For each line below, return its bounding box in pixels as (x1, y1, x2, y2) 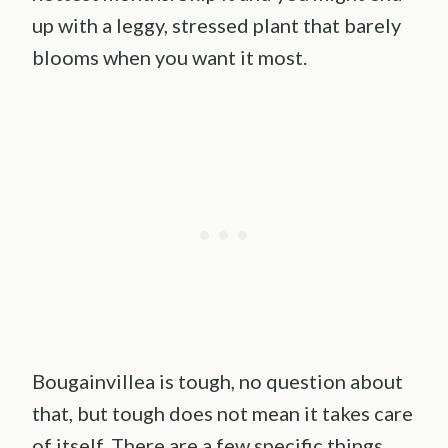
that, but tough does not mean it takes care (32, 401, 413, 426)
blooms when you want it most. (32, 45, 307, 70)
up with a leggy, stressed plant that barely (32, 13, 401, 38)
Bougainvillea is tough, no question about (32, 369, 403, 394)
